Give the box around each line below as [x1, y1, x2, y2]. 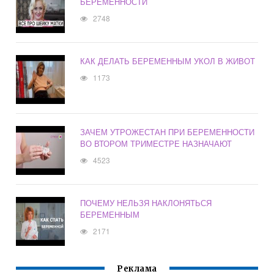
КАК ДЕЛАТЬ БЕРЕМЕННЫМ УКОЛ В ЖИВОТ [80, 55, 256, 67]
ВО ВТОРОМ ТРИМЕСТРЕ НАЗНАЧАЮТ [80, 138, 232, 150]
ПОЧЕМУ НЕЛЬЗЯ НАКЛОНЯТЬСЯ [80, 197, 212, 209]
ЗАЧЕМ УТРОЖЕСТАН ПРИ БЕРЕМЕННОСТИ [80, 126, 255, 138]
